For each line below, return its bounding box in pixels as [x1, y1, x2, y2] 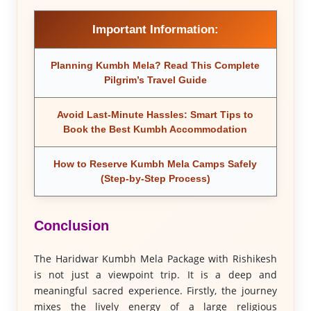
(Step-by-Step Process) [100, 173, 210, 184]
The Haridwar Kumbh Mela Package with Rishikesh [33, 252, 278, 265]
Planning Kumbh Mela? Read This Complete [51, 60, 260, 71]
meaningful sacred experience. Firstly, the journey [33, 284, 278, 297]
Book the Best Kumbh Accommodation [63, 124, 248, 135]
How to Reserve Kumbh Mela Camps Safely [53, 158, 258, 169]
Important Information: [92, 23, 219, 36]
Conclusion [33, 218, 109, 233]
